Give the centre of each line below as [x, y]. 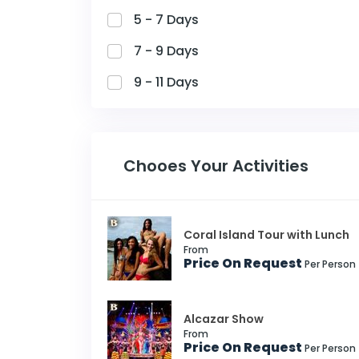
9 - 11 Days [166, 82]
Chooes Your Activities [216, 166]
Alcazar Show [224, 319]
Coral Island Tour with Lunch [266, 234]
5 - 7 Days [166, 20]
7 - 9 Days [166, 51]
